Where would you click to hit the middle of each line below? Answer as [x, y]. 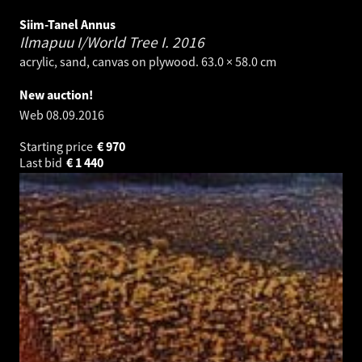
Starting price [57, 146]
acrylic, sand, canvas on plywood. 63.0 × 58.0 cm [148, 61]
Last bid [42, 162]
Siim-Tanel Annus [67, 24]
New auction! [56, 94]
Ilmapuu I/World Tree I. [96, 42]
